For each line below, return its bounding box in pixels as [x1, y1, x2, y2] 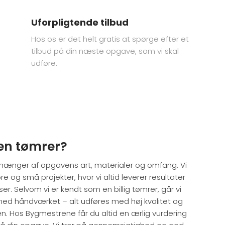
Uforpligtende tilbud [31, 16, 129, 29]
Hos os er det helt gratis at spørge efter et [31, 34, 189, 45]
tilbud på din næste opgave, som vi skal [31, 46, 179, 57]
